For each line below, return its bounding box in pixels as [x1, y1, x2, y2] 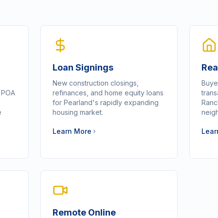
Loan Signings [52, 62, 113, 73]
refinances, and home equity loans [52, 89, 163, 97]
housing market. [52, 108, 103, 116]
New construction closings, [52, 79, 139, 87]
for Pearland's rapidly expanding [52, 98, 159, 107]
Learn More [52, 127, 91, 135]
